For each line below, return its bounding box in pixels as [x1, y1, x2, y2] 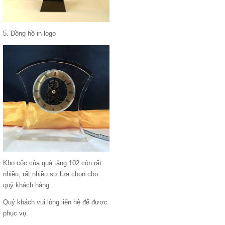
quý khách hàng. [3, 181, 51, 189]
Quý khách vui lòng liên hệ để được [3, 198, 107, 206]
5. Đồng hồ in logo [3, 30, 56, 37]
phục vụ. [3, 209, 28, 217]
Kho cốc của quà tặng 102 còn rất [3, 159, 101, 167]
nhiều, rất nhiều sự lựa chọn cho [3, 170, 98, 178]
